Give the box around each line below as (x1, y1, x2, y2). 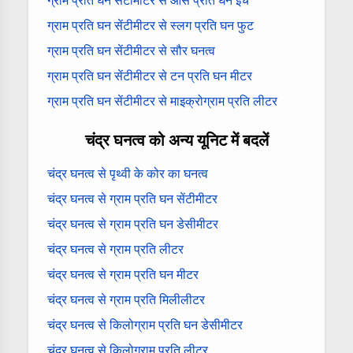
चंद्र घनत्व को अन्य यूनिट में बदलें (84, 129, 269, 150)
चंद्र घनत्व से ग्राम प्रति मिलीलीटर (47, 291, 205, 308)
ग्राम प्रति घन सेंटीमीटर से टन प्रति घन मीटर (47, 67, 252, 84)
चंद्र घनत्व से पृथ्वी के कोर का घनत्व (47, 165, 208, 182)
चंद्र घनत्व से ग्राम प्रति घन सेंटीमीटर (47, 190, 217, 207)
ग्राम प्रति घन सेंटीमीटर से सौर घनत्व (47, 42, 215, 59)
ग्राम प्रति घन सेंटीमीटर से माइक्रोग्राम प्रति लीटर (47, 92, 277, 110)
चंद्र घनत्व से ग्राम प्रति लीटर (47, 240, 184, 258)
